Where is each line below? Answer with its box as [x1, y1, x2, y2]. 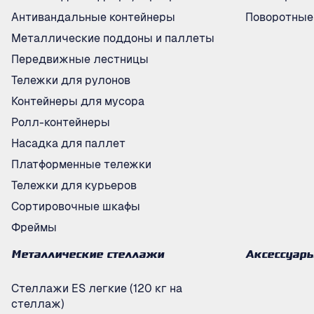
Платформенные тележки [11, 158, 151, 171]
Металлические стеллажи [11, 250, 164, 261]
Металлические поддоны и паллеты [11, 32, 214, 45]
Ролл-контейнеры [11, 116, 110, 129]
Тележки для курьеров [11, 179, 137, 192]
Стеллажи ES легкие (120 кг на [11, 282, 182, 295]
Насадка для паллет [11, 137, 125, 150]
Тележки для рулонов [11, 74, 130, 87]
